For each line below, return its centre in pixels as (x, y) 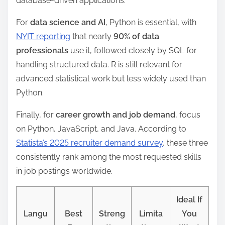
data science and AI (68, 22)
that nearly (92, 36)
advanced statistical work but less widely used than (111, 78)
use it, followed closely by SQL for (133, 50)
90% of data (136, 36)
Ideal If (189, 199)
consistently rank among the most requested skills (109, 157)
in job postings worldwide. (64, 171)
